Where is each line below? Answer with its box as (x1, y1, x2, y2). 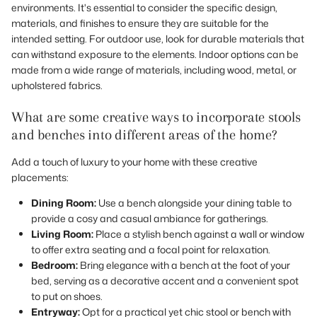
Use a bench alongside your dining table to (96, 195, 292, 209)
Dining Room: (31, 195, 96, 209)
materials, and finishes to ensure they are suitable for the (11, 16, 269, 30)
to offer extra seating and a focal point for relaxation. (31, 242, 270, 256)
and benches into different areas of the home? (11, 126, 277, 143)
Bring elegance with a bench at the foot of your (78, 258, 290, 272)
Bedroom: (31, 258, 78, 272)
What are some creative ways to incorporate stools (11, 108, 301, 125)
